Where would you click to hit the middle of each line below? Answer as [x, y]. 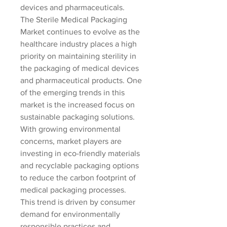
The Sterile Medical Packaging [74, 20]
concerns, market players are [71, 141]
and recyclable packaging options [80, 165]
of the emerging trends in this [72, 92]
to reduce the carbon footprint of [78, 178]
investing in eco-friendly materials [80, 153]
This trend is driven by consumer [78, 202]
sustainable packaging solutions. [78, 117]
